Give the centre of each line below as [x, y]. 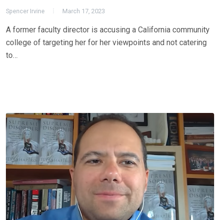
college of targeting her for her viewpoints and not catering [106, 42]
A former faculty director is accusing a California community [108, 29]
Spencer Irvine [25, 11]
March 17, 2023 [84, 11]
